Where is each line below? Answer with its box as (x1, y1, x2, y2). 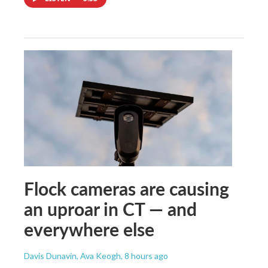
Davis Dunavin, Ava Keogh (24, 250, 121, 261)
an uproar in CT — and (24, 196, 197, 221)
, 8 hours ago (121, 250, 168, 261)
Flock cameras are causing (24, 175, 229, 201)
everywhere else (24, 216, 154, 242)
